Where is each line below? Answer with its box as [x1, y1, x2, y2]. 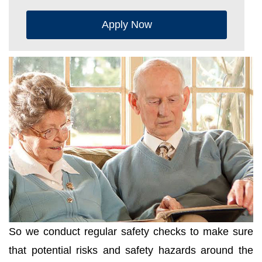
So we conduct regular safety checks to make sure [9, 226, 253, 238]
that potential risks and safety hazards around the [9, 244, 253, 257]
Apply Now [101, 18, 152, 30]
